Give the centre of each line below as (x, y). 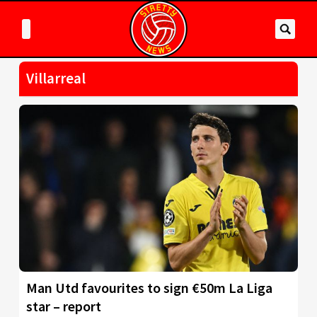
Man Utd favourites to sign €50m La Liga (149, 288)
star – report (64, 306)
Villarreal (56, 79)
